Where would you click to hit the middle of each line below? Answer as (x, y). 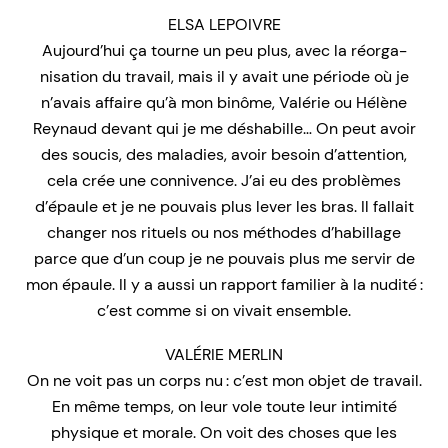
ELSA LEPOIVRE (224, 24)
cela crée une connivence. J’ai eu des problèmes (224, 180)
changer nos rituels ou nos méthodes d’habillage (224, 232)
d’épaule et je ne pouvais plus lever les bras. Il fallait (224, 206)
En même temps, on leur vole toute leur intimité (224, 406)
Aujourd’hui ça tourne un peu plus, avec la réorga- (224, 50)
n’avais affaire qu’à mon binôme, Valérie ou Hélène (224, 102)
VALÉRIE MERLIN (224, 354)
